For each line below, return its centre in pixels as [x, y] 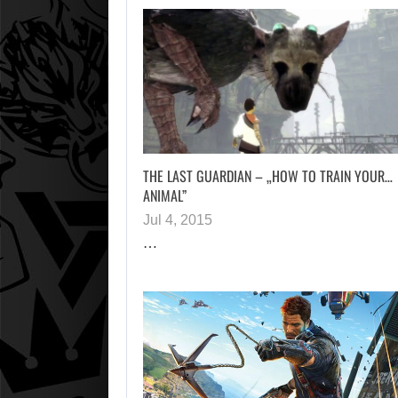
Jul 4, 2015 [178, 219]
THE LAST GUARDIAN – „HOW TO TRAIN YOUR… [268, 175]
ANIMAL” [165, 195]
